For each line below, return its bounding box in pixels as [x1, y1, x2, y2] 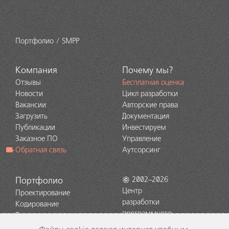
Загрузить [15, 112, 48, 121]
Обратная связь [15, 146, 66, 154]
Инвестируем [122, 123, 166, 132]
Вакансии [15, 101, 46, 109]
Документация [122, 112, 169, 121]
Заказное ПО [15, 134, 58, 143]
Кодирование [15, 200, 59, 209]
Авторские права [122, 101, 178, 109]
